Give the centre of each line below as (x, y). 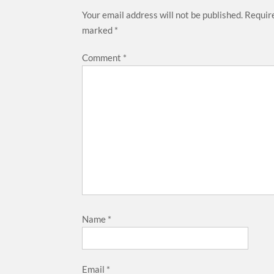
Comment (103, 57)
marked (98, 30)
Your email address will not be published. (163, 15)
